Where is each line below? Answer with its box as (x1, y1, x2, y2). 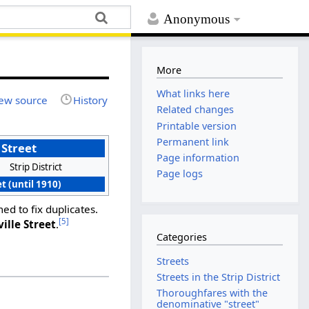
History (73, 92, 108, 107)
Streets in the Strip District (157, 270, 281, 284)
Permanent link (157, 134, 230, 148)
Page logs (157, 167, 203, 181)
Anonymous (163, 12, 230, 27)
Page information (157, 150, 240, 164)
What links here (157, 87, 230, 101)
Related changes (157, 103, 235, 117)
